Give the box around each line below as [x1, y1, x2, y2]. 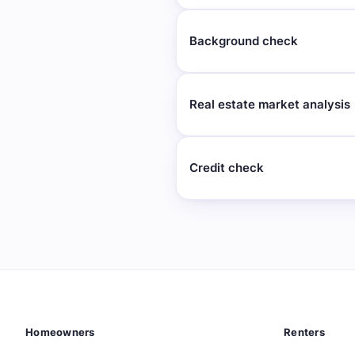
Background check [189, 33, 298, 48]
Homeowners [25, 326, 95, 339]
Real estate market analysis [189, 97, 350, 112]
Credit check [189, 160, 264, 175]
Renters [284, 326, 325, 339]
